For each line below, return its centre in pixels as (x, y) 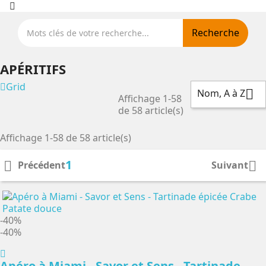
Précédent (42, 165)
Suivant (230, 165)
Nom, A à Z (221, 93)
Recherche (216, 33)
